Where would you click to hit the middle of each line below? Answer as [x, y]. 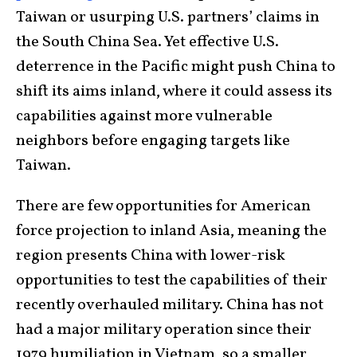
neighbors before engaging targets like [153, 141]
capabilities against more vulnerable [144, 117]
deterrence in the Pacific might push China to [176, 67]
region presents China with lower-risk [151, 256]
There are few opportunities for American [163, 207]
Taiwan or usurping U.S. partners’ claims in [168, 18]
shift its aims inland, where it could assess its [174, 92]
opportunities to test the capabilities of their [172, 281]
